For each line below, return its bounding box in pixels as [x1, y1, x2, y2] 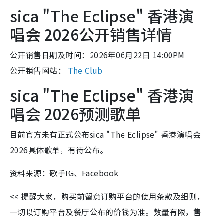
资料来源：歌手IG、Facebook [10, 167, 119, 179]
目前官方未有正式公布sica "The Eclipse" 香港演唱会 [10, 128, 201, 140]
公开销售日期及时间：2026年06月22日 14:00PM [10, 49, 185, 61]
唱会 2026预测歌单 [10, 102, 141, 124]
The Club [67, 64, 103, 76]
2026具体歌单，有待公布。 [10, 144, 108, 155]
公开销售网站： [10, 64, 68, 76]
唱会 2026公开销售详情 [10, 23, 172, 45]
